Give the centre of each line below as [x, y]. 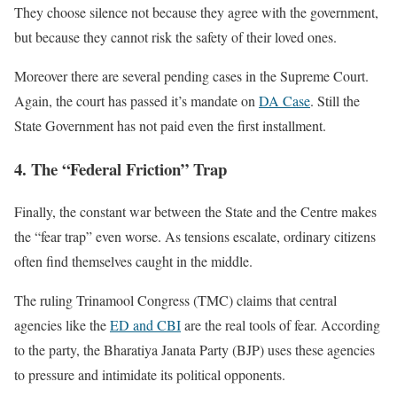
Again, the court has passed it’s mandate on [136, 100]
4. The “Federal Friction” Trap [121, 168]
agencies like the [62, 325]
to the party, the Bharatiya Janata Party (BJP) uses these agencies [195, 350]
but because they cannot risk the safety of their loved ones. [175, 36]
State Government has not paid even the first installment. [170, 125]
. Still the [335, 100]
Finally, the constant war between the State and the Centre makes [195, 212]
